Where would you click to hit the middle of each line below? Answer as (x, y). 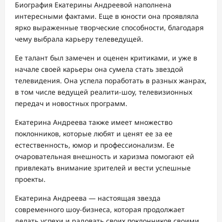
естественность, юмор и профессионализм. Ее (95, 145)
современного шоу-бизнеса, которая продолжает (100, 209)
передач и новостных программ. (71, 103)
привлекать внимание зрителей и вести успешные (103, 167)
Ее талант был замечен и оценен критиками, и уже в (106, 57)
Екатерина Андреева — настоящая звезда (88, 198)
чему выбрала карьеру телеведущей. (79, 39)
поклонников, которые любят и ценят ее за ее (94, 133)
